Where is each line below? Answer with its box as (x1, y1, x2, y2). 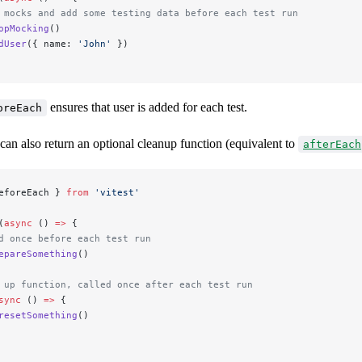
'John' (78, 38, 112, 50)
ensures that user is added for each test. (47, 100, 247, 115)
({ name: (27, 38, 78, 50)
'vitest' (89, 187, 140, 199)
